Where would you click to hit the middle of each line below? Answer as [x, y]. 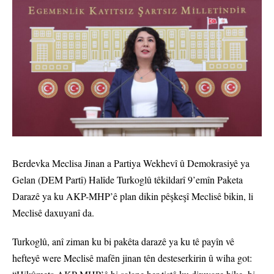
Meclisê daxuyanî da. [55, 213]
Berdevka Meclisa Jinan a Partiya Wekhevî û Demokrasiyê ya [131, 163]
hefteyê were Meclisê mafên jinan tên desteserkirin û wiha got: [132, 258]
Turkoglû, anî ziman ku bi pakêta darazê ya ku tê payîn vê [123, 242]
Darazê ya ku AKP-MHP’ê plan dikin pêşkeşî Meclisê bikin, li [133, 196]
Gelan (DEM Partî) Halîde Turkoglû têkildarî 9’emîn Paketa [128, 180]
